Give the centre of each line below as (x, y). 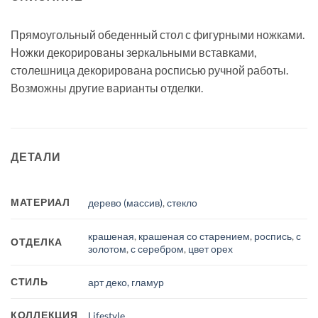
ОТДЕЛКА (37, 242)
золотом (108, 248)
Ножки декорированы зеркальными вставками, (133, 52)
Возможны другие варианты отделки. (107, 87)
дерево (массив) (126, 202)
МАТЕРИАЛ (40, 202)
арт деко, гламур (126, 282)
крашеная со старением (194, 236)
